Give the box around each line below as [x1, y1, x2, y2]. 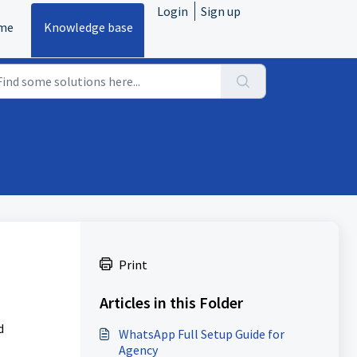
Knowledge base [44, 19, 133, 35]
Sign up [201, 3, 241, 19]
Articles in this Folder [99, 292, 243, 312]
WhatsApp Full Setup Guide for [118, 326, 284, 342]
